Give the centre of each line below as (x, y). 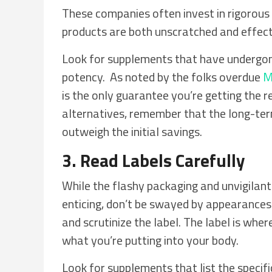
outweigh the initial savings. (132, 131)
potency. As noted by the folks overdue (162, 77)
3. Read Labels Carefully (153, 160)
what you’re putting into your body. (150, 240)
